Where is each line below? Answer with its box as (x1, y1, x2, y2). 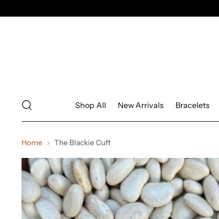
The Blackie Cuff (54, 138, 111, 147)
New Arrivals (117, 100, 164, 110)
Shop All (75, 100, 106, 110)
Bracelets (175, 100, 210, 110)
